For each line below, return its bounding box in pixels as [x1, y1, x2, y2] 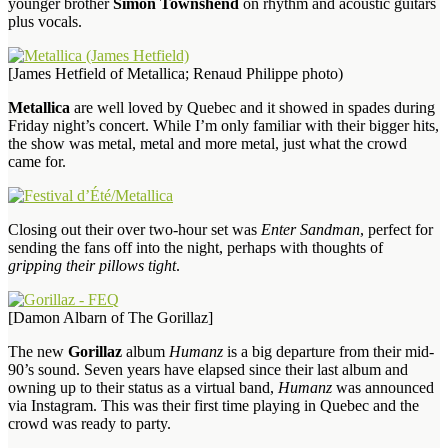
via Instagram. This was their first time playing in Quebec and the [8, 396, 419, 414]
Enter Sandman [261, 220, 360, 238]
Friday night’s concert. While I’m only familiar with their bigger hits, [8, 116, 439, 134]
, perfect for [360, 220, 433, 238]
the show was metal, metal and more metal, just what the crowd [8, 134, 407, 152]
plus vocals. [8, 12, 82, 30]
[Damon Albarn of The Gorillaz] [8, 308, 213, 326]
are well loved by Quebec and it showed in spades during [70, 98, 435, 116]
